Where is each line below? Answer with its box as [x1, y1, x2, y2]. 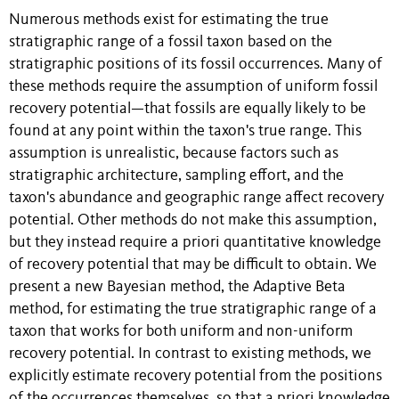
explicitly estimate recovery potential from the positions [9, 368, 382, 384]
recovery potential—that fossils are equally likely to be [9, 101, 366, 117]
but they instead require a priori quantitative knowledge [9, 234, 381, 250]
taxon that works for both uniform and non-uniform [9, 323, 353, 339]
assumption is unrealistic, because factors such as [9, 145, 338, 161]
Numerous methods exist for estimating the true [9, 12, 329, 28]
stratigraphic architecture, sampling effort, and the [9, 167, 344, 183]
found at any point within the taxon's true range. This [9, 123, 362, 139]
